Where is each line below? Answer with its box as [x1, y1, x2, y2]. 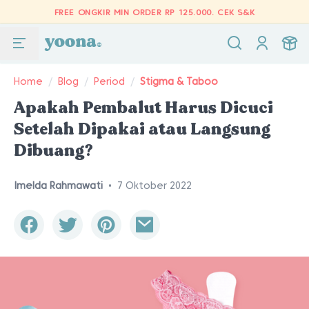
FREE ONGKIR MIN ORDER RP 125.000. [54, 7, 218, 17]
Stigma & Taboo [140, 76, 218, 87]
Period [94, 76, 125, 87]
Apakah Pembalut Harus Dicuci [14, 97, 273, 119]
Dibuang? [14, 140, 93, 161]
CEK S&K [217, 7, 255, 17]
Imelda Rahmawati [14, 180, 103, 191]
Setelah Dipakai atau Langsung [14, 119, 270, 140]
